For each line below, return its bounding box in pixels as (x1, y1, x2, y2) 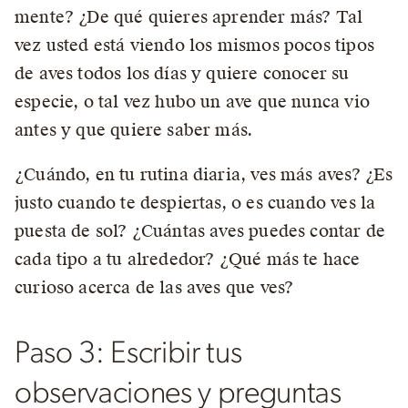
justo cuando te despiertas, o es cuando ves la (15, 192, 376, 213)
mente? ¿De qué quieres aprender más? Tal (15, 6, 363, 27)
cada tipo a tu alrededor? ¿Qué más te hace (15, 249, 361, 270)
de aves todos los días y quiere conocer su (15, 63, 350, 84)
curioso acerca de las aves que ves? (15, 277, 294, 298)
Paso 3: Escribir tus (15, 338, 242, 369)
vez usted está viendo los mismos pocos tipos (15, 35, 374, 56)
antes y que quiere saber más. (15, 119, 253, 140)
